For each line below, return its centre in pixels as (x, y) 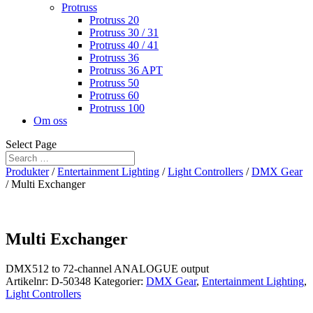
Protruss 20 (114, 20)
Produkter (27, 172)
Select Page (31, 144)
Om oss (50, 121)
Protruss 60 (114, 95)
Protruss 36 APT (126, 70)
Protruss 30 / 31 (124, 32)
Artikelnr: (28, 281)
